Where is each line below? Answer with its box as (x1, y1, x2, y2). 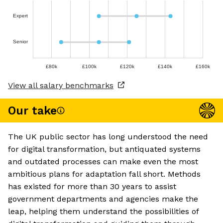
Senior (12, 39, 28, 45)
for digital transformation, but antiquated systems (8, 144, 201, 154)
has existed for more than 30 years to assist (8, 182, 176, 192)
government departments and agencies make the (8, 194, 198, 204)
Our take (8, 104, 57, 117)
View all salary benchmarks (8, 81, 113, 91)
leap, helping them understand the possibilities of (8, 207, 199, 217)
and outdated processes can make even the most (8, 157, 198, 167)
